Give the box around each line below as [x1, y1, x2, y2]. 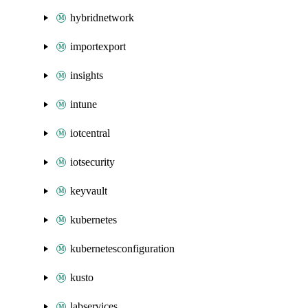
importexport [70, 41, 126, 52]
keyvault [70, 185, 107, 197]
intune [70, 98, 97, 110]
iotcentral [70, 127, 110, 139]
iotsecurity [70, 156, 115, 168]
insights [70, 69, 103, 81]
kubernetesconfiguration [70, 243, 175, 254]
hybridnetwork [70, 12, 134, 23]
